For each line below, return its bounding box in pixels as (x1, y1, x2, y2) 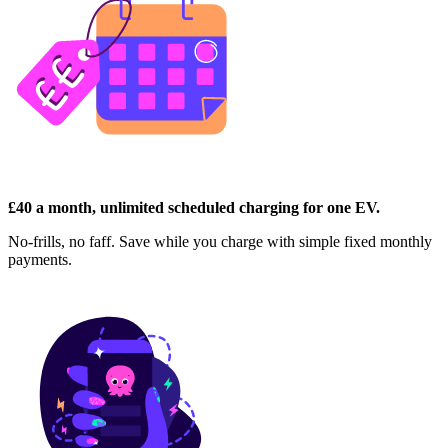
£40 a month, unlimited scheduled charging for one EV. (8, 199, 380, 217)
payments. (8, 251, 72, 269)
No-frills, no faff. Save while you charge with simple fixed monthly (8, 233, 432, 251)
